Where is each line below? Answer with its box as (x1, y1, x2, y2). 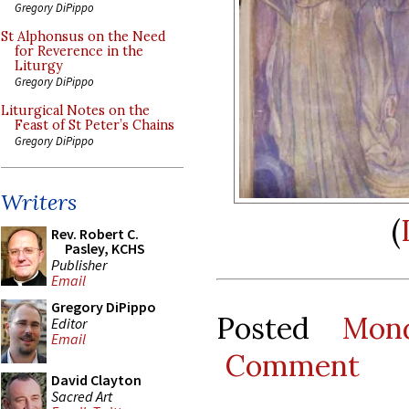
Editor (51, 313, 87, 332)
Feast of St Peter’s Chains (15, 117, 174, 133)
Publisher (51, 255, 107, 274)
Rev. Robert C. (51, 225, 139, 243)
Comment (225, 347, 360, 385)
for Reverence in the (15, 43, 143, 59)
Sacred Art (51, 386, 112, 405)
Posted (216, 309, 343, 348)
